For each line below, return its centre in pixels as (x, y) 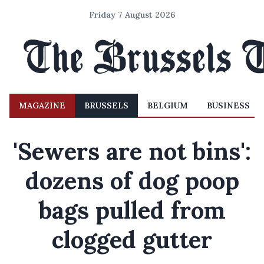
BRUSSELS (106, 105)
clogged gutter (132, 240)
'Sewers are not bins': (132, 151)
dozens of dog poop (132, 181)
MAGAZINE (42, 105)
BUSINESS (228, 105)
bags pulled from (132, 210)
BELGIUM (168, 105)
